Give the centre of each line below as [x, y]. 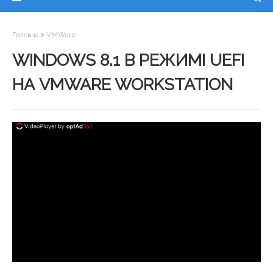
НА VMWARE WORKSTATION [122, 84]
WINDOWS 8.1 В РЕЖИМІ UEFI [128, 60]
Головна [26, 35]
